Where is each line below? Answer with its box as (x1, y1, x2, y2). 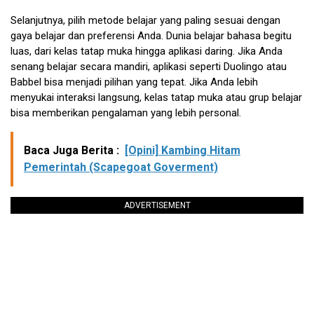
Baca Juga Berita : (24, 143, 119, 157)
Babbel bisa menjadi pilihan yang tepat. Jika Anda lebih (11, 75, 258, 88)
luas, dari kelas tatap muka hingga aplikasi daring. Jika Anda (11, 44, 282, 57)
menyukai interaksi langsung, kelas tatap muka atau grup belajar (11, 90, 302, 104)
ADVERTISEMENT (123, 200, 191, 210)
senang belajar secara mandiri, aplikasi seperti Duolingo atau (11, 60, 287, 73)
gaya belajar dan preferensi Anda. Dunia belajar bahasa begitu (11, 29, 292, 42)
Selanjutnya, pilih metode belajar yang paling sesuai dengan (11, 13, 280, 27)
